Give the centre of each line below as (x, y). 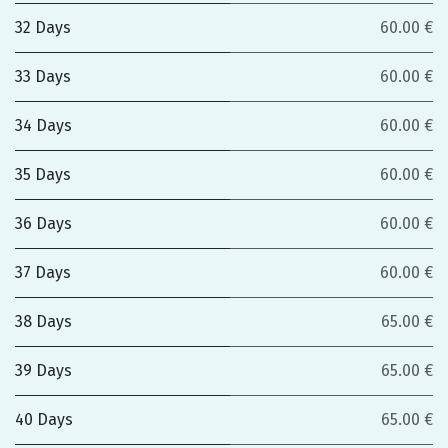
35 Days (43, 174)
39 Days (43, 370)
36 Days (43, 223)
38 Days (43, 321)
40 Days (44, 419)
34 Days (43, 125)
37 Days (43, 272)
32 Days (43, 27)
